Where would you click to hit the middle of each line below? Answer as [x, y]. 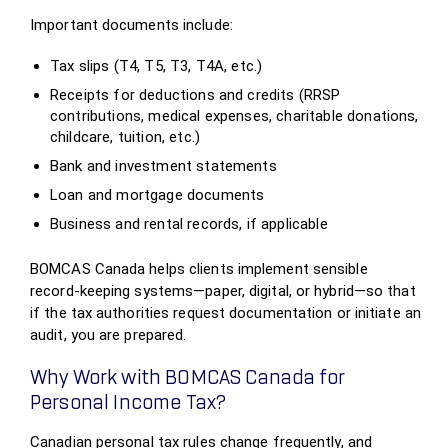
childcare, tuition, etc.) [125, 137]
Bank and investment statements [163, 166]
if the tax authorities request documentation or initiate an [225, 313]
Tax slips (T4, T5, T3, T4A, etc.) [156, 66]
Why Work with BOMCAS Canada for [187, 378]
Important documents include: [131, 25]
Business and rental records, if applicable [189, 224]
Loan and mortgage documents [157, 195]
